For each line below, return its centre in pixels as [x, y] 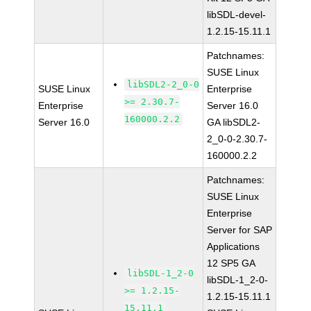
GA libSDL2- [234, 122]
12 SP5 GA [232, 263]
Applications [234, 246]
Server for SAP [240, 230]
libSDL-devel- [237, 15]
